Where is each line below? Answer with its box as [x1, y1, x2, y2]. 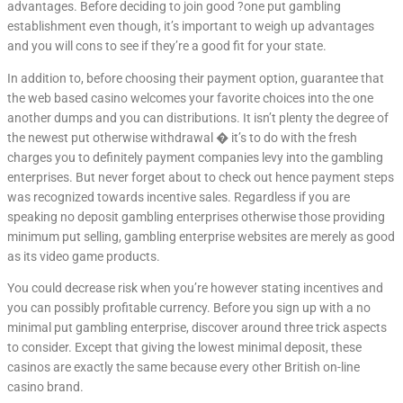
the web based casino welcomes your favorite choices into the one [7, 90, 373, 105]
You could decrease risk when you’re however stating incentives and [7, 281, 383, 296]
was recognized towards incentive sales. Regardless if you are [7, 189, 350, 204]
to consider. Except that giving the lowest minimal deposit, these [7, 340, 362, 355]
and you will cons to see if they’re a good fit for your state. [7, 39, 327, 53]
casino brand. [7, 380, 84, 395]
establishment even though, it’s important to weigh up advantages [7, 19, 374, 33]
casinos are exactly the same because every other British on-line [7, 360, 360, 375]
